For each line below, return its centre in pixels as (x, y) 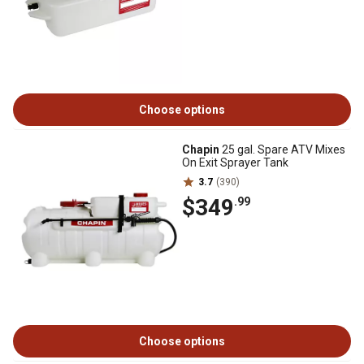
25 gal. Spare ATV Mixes (282, 149)
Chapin (201, 149)
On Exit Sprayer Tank (235, 162)
